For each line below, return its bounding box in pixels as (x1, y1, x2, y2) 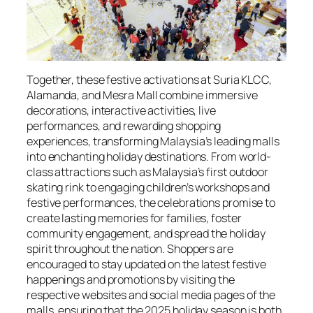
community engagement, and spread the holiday (27, 226, 265, 242)
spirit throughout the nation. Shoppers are (27, 241, 233, 257)
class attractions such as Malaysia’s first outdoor (27, 164, 268, 180)
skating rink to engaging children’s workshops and (27, 180, 270, 196)
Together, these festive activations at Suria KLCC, (27, 72, 272, 88)
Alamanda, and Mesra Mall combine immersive (27, 87, 258, 103)
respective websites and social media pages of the (27, 287, 276, 303)
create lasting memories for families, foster (27, 210, 242, 226)
